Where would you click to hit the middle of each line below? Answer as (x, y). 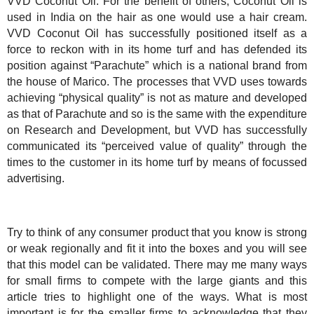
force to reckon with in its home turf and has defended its (157, 49)
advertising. (36, 178)
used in (29, 17)
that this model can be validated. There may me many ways (157, 265)
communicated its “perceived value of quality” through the (157, 146)
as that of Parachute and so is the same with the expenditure (157, 114)
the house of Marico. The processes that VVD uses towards (157, 81)
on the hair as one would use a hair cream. (191, 17)
